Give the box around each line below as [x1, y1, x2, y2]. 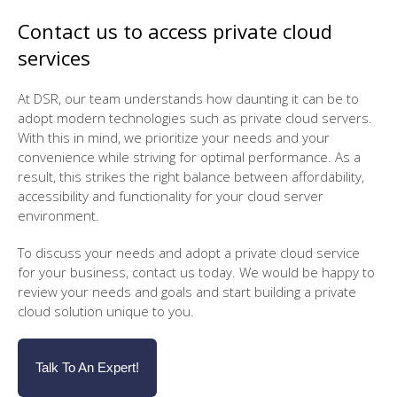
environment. [18, 206, 99, 224]
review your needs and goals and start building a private [18, 283, 356, 300]
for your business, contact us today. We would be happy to [18, 263, 375, 281]
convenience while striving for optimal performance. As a [18, 148, 361, 166]
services [18, 44, 90, 71]
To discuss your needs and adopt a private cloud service [18, 244, 360, 261]
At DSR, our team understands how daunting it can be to [18, 90, 359, 107]
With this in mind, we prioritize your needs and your [18, 128, 330, 146]
